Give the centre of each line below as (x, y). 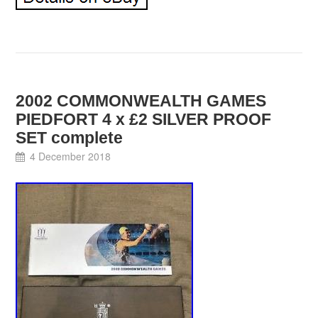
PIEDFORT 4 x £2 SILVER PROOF (144, 119)
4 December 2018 (70, 156)
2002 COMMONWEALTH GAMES (141, 100)
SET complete (70, 137)
